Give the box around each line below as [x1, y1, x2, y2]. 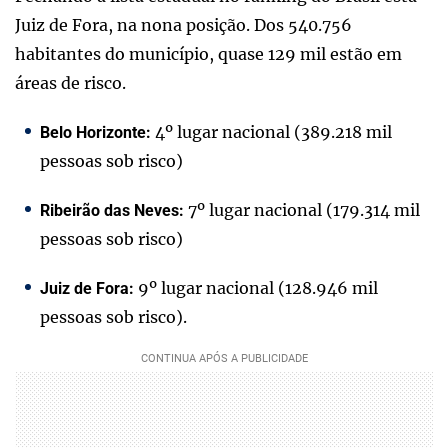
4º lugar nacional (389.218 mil [151, 121, 392, 142]
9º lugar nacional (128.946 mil [134, 277, 378, 298]
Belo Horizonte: [40, 122, 151, 142]
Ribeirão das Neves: [40, 200, 184, 220]
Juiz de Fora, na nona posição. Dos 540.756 [15, 14, 352, 35]
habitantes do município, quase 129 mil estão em [15, 43, 402, 64]
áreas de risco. [15, 72, 126, 93]
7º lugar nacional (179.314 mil [184, 199, 420, 220]
